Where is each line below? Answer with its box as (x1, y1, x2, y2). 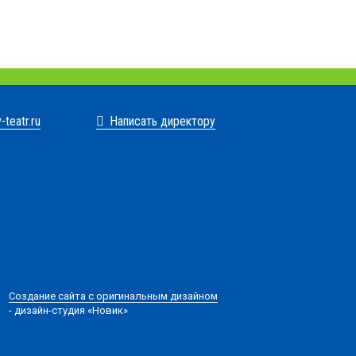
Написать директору (110, 113, 216, 129)
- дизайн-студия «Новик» (9, 304, 129, 316)
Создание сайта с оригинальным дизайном (9, 289, 219, 302)
